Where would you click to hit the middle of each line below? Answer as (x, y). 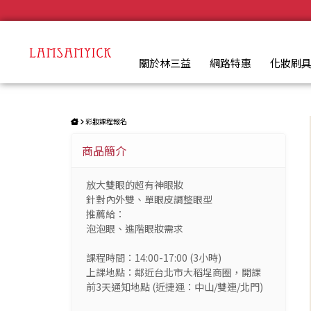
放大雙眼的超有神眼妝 (135, 184)
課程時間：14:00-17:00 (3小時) (154, 257)
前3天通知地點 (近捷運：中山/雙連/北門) (175, 286)
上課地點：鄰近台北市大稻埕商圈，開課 (174, 272)
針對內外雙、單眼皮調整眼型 (149, 199)
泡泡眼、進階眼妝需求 (135, 228)
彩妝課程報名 (106, 121)
